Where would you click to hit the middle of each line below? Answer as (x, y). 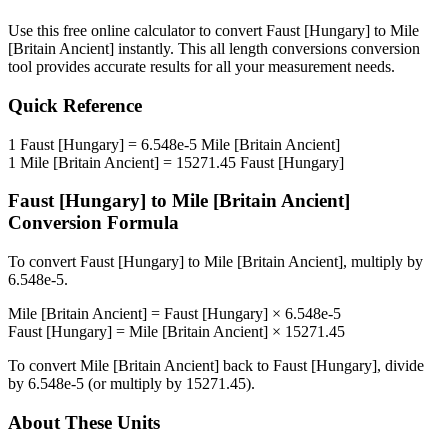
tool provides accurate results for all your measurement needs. (201, 67)
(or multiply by (135, 384)
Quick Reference (75, 106)
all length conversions (278, 49)
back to (246, 366)
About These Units (84, 422)
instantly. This (162, 49)
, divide (400, 366)
